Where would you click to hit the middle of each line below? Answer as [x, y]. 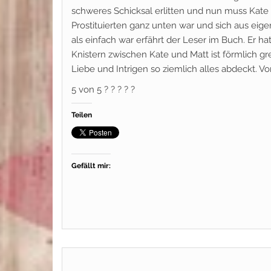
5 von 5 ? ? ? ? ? [103, 90]
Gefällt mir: [91, 166]
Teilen [82, 115]
